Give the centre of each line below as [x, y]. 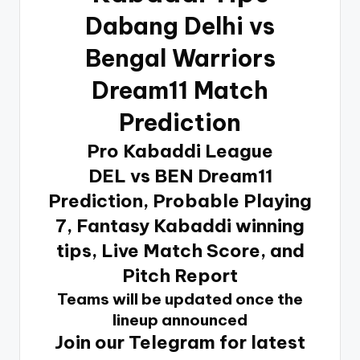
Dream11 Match [180, 90]
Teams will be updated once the [180, 299]
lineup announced [180, 319]
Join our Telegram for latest [180, 342]
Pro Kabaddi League [180, 151]
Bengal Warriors [180, 58]
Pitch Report [180, 275]
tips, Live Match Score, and [180, 250]
